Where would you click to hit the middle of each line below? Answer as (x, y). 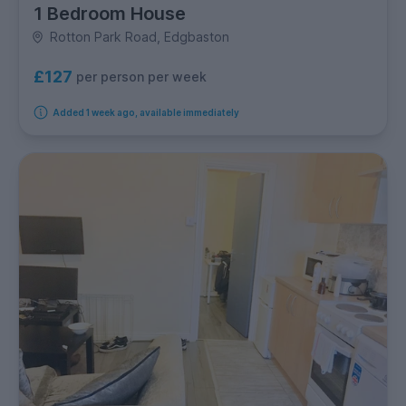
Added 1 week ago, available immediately (145, 113)
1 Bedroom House (110, 14)
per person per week (141, 76)
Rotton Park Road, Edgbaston (139, 37)
